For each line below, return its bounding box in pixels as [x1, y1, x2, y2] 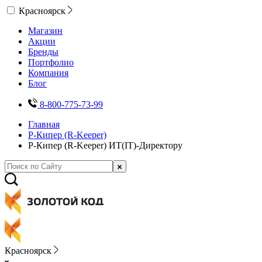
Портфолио [28, 57, 74, 67]
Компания [28, 68, 68, 78]
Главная [28, 119, 60, 129]
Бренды [28, 47, 58, 57]
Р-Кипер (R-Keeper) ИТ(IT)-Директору [28, 140, 182, 150]
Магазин [28, 26, 63, 36]
